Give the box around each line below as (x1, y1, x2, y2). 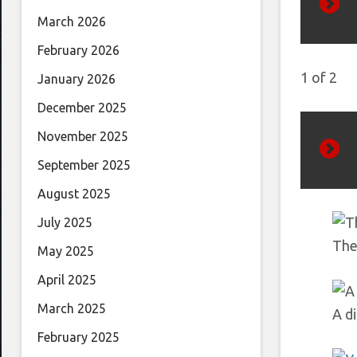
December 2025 (37, 100, 127, 116)
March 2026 (37, 14, 106, 29)
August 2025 (37, 186, 111, 202)
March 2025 (37, 301, 106, 316)
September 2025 (37, 158, 131, 173)
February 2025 (37, 330, 120, 345)
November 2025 (37, 129, 128, 144)
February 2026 (37, 43, 120, 58)
